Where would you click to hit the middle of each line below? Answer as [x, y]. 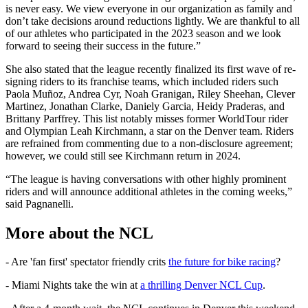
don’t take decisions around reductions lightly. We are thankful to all [153, 21]
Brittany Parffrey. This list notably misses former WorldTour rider [147, 118]
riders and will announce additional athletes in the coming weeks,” [149, 191]
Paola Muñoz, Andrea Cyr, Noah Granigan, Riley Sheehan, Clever [150, 93]
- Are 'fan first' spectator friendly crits [87, 262]
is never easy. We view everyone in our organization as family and [149, 8]
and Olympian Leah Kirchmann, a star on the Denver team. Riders [150, 131]
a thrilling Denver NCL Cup [201, 285]
